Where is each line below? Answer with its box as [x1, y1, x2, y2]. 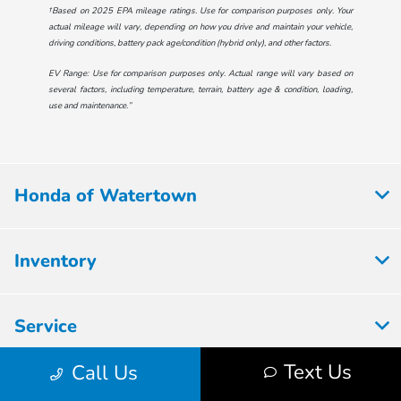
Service [14, 314, 77, 339]
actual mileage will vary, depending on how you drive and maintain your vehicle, [47, 21, 354, 33]
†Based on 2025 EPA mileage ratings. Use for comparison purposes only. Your [47, 4, 354, 17]
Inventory [14, 249, 97, 274]
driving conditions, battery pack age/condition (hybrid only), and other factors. [47, 37, 331, 49]
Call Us [71, 359, 138, 387]
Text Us [283, 358, 352, 386]
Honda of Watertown [14, 183, 197, 209]
